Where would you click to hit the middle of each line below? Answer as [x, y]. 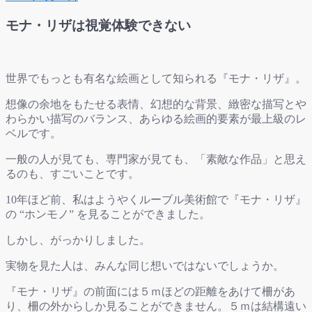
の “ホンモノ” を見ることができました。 [108, 214]
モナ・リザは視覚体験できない [98, 26]
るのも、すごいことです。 [72, 174]
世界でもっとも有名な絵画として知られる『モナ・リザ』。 [156, 79]
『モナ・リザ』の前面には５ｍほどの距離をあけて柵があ [150, 292]
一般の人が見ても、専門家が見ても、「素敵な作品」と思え [156, 159]
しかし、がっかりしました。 [78, 240]
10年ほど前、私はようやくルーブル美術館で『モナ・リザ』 [156, 200]
